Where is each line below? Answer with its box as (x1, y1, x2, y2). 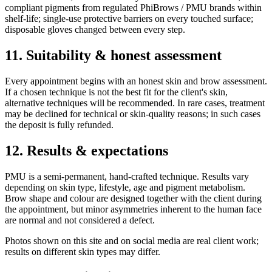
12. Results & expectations (5, 142, 168, 158)
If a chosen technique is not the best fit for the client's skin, (5, 86, 228, 97)
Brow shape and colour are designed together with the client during (5, 192, 262, 203)
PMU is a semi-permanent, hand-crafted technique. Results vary (5, 171, 249, 182)
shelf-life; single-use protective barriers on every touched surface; (5, 13, 253, 24)
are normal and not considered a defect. (5, 214, 155, 225)
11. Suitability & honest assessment (5, 47, 222, 63)
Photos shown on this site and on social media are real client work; (5, 235, 259, 246)
